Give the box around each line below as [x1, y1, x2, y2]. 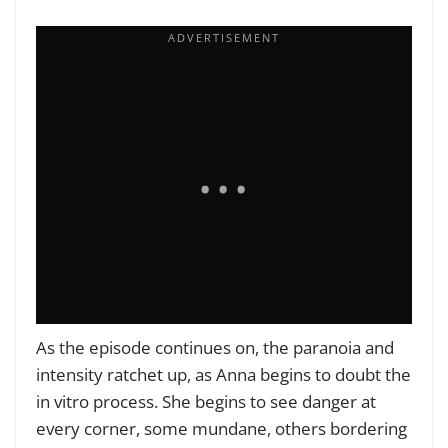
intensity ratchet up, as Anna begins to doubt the [36, 362, 411, 386]
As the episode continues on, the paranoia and [36, 335, 394, 359]
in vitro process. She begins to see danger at [36, 389, 376, 413]
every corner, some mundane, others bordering [36, 416, 407, 440]
